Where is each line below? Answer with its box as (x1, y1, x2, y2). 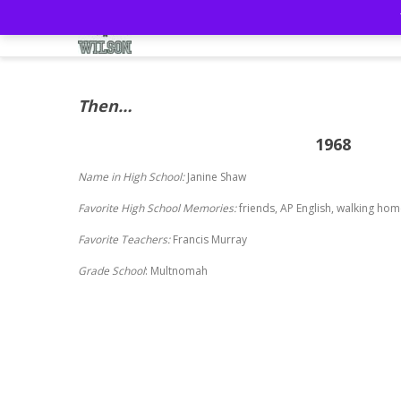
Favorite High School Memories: (78, 200, 236, 216)
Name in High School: (78, 169, 184, 184)
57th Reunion (263, 21, 335, 38)
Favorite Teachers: (78, 232, 170, 247)
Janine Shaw (184, 169, 246, 184)
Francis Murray (170, 232, 247, 247)
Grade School (78, 263, 145, 278)
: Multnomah (145, 263, 208, 278)
